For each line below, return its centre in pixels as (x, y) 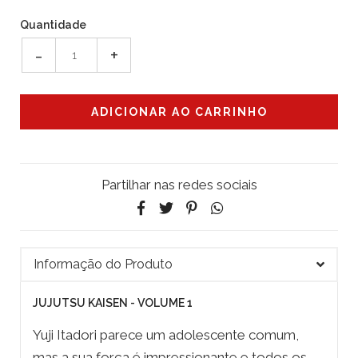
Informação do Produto (103, 265)
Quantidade (53, 25)
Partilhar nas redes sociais (179, 185)
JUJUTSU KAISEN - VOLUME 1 (113, 303)
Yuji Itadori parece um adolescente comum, (166, 335)
